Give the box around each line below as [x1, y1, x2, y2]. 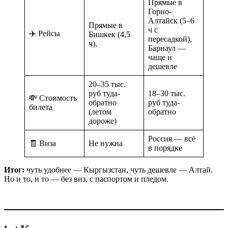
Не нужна [89, 138, 123, 148]
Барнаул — [148, 43, 186, 52]
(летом [89, 107, 111, 116]
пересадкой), [148, 34, 192, 43]
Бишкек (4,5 [89, 30, 130, 39]
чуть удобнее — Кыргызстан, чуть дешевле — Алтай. [24, 165, 213, 174]
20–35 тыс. [89, 79, 126, 89]
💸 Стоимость [29, 93, 77, 102]
